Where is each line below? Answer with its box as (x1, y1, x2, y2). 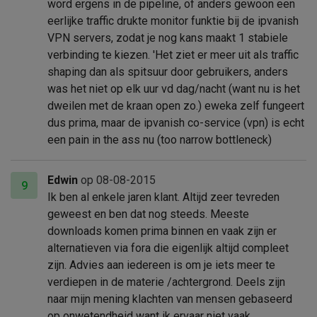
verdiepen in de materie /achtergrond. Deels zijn (47, 275, 286, 289)
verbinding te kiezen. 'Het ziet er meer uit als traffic (47, 47, 299, 62)
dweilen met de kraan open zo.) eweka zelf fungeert (47, 98, 305, 113)
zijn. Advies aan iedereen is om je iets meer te (47, 258, 276, 272)
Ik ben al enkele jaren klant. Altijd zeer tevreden (47, 190, 280, 204)
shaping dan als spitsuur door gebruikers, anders (47, 64, 289, 79)
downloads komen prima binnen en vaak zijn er (47, 224, 277, 238)
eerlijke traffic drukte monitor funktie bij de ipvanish (47, 13, 299, 28)
